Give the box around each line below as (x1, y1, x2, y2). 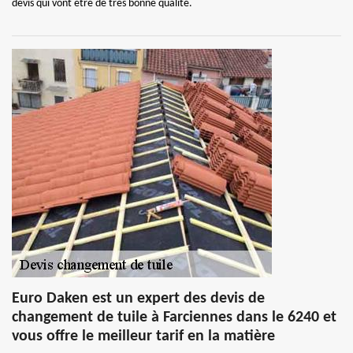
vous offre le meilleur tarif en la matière (12, 329, 275, 344)
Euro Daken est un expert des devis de (12, 291, 265, 307)
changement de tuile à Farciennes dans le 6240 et (12, 310, 336, 325)
